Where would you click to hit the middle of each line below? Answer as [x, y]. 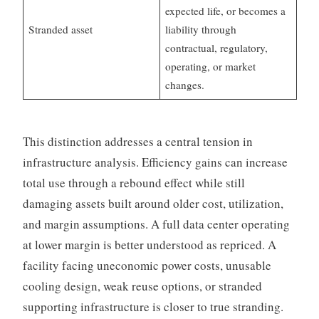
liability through [201, 29]
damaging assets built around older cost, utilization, [153, 203]
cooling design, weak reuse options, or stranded [142, 286]
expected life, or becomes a [226, 10]
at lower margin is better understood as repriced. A [149, 244]
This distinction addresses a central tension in [137, 141]
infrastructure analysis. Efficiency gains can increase [155, 162]
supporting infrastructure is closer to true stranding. [153, 306]
